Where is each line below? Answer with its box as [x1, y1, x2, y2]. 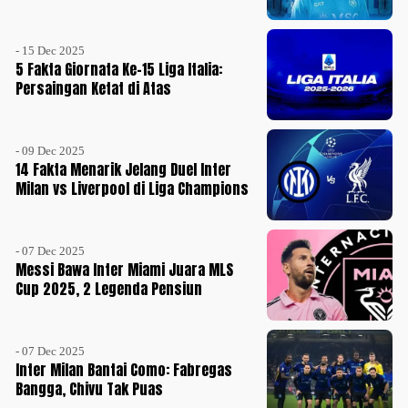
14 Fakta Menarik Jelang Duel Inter [15, 158, 232, 180]
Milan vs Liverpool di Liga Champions [15, 177, 250, 199]
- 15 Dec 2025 [15, 43, 86, 57]
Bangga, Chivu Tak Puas [15, 377, 164, 400]
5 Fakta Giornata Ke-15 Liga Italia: [15, 57, 223, 80]
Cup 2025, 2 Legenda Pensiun [15, 277, 203, 300]
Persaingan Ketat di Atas [15, 76, 172, 99]
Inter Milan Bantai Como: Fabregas [15, 358, 233, 381]
